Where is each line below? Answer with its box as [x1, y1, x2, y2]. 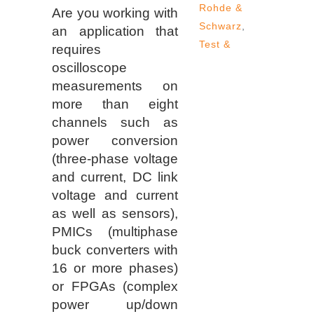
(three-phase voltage [52, 151, 178, 166]
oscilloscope [52, 60, 127, 75]
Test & [199, 39, 231, 50]
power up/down [52, 297, 178, 312]
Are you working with [52, 6, 178, 20]
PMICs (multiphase [52, 224, 178, 239]
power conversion [52, 133, 178, 148]
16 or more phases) [52, 261, 178, 275]
